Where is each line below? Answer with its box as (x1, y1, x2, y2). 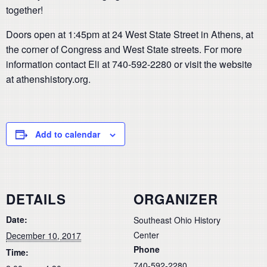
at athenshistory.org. (6, 72, 91, 86)
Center (133, 228, 159, 241)
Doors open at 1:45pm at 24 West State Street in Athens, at (6, 27, 253, 42)
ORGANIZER (133, 189, 218, 209)
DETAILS (6, 189, 66, 209)
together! (6, 3, 43, 17)
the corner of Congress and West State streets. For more (6, 42, 242, 57)
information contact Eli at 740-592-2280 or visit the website (6, 57, 252, 72)
